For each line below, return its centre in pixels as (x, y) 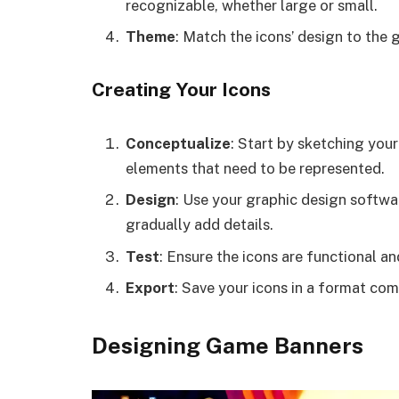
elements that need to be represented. (255, 168)
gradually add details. (199, 225)
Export (150, 287)
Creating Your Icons (181, 90)
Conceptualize (178, 143)
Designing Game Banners (228, 346)
